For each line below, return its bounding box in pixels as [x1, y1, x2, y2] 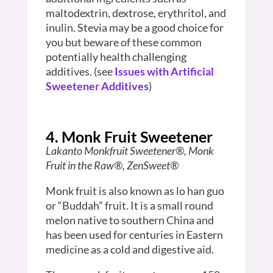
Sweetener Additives [45, 79, 149, 93]
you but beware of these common [45, 35, 202, 49]
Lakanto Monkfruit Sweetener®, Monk [45, 143, 214, 157]
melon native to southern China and [45, 213, 214, 227]
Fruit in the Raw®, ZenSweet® [45, 158, 179, 172]
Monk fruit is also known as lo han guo [45, 183, 224, 197]
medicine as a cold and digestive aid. [45, 242, 214, 256]
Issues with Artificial [114, 64, 214, 78]
